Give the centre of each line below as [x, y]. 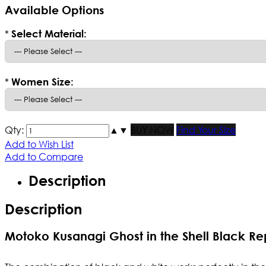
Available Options [54, 9]
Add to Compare [44, 157]
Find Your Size [206, 130]
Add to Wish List [39, 144]
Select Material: [49, 34]
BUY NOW [152, 130]
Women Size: [42, 82]
